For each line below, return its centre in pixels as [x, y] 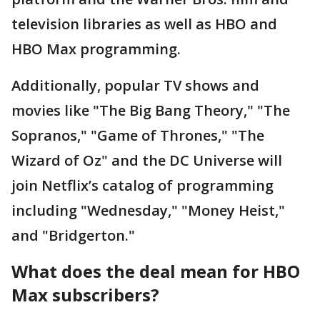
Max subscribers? [85, 295]
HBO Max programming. [98, 49]
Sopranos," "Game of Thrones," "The [138, 136]
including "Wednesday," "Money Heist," [148, 211]
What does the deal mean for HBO [156, 271]
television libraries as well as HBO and [144, 24]
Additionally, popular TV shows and [135, 86]
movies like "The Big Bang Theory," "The [151, 111]
